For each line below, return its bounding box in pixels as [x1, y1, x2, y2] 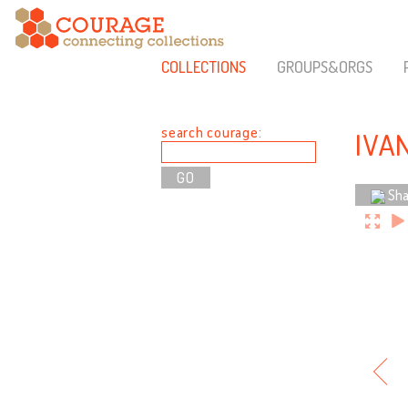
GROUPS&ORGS [276, 56, 372, 76]
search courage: [161, 123, 262, 141]
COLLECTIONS [161, 56, 246, 76]
